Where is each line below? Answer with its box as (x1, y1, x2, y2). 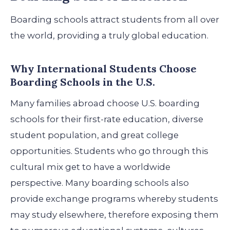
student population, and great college (10, 130, 179, 141)
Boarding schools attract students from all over (10, 14, 219, 25)
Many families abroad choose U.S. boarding (10, 98, 200, 109)
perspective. (10, 178, 63, 188)
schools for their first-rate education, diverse (10, 114, 203, 125)
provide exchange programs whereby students (10, 194, 218, 204)
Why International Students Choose (10, 62, 197, 75)
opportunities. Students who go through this (10, 146, 208, 157)
